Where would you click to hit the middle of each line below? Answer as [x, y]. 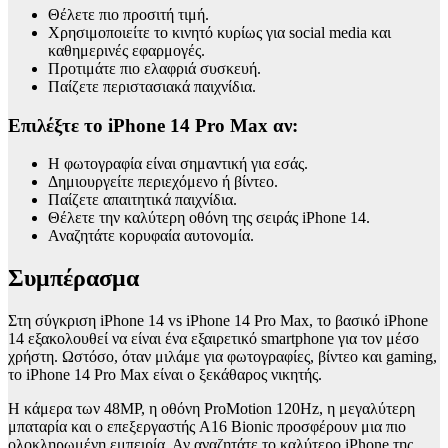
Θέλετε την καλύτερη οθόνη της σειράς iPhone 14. [209, 218]
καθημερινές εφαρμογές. [126, 50]
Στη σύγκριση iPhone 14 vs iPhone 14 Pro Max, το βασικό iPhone [218, 321]
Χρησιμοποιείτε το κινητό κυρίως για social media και [219, 32]
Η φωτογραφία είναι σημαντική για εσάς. [178, 164]
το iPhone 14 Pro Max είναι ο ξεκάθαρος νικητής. [165, 375]
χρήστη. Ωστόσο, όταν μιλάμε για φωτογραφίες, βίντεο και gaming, [222, 357]
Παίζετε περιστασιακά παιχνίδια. [152, 86]
